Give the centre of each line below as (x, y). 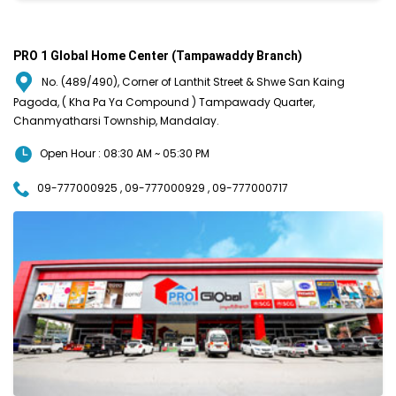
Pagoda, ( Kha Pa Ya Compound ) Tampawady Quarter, (164, 103)
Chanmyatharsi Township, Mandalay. (116, 121)
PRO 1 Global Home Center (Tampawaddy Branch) (158, 56)
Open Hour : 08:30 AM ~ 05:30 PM (123, 154)
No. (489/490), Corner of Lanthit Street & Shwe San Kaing (193, 81)
